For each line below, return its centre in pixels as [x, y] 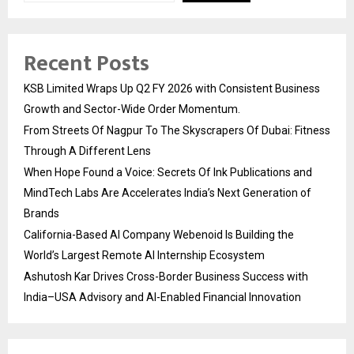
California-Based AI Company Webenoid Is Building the [159, 235]
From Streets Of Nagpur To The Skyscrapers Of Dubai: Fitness [177, 131]
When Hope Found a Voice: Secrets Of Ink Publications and [168, 173]
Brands [41, 214]
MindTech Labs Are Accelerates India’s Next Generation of [168, 193]
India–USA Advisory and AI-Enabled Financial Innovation [162, 298]
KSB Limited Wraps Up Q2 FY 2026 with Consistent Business [172, 89]
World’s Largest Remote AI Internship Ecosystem [144, 256]
